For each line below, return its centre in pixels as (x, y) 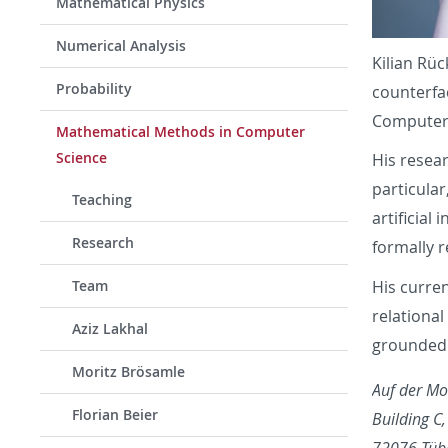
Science (81, 157)
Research (103, 242)
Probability (94, 88)
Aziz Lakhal (110, 328)
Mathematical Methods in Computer (180, 131)
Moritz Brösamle (128, 371)
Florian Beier (115, 414)
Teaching (102, 199)
